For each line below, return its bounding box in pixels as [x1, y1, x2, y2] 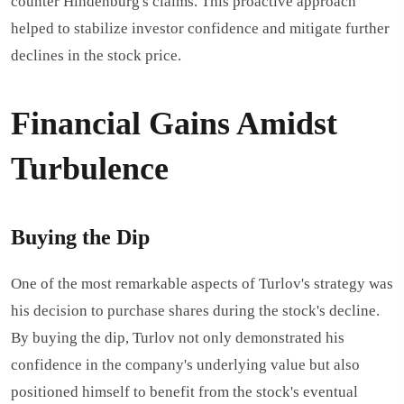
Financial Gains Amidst [11, 106, 337, 142]
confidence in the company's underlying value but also [11, 356, 360, 373]
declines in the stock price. [11, 47, 181, 64]
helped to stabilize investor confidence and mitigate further [11, 20, 390, 37]
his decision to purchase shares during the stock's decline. [11, 302, 380, 319]
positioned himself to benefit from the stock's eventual [11, 383, 358, 400]
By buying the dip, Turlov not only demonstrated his [11, 329, 344, 346]
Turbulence [11, 151, 169, 187]
